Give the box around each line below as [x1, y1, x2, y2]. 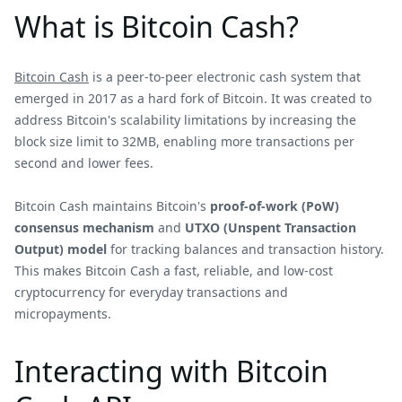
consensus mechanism [14, 219, 154, 236]
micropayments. [14, 305, 111, 322]
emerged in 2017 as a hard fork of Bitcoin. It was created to [14, 90, 371, 107]
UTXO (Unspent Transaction [185, 219, 356, 236]
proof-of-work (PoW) [210, 197, 339, 214]
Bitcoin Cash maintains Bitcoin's [14, 197, 210, 214]
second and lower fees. [14, 154, 153, 171]
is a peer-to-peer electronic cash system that [89, 68, 361, 85]
